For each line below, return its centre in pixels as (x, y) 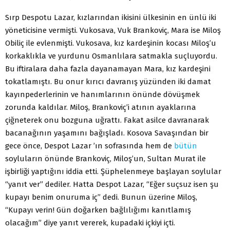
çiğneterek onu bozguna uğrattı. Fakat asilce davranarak (107, 120)
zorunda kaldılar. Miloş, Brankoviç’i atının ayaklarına (101, 107)
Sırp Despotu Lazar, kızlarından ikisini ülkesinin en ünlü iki (111, 17)
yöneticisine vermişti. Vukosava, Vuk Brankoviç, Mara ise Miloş (113, 30)
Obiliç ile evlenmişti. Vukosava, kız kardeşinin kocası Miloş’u (111, 43)
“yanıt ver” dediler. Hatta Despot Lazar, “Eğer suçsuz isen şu (112, 184)
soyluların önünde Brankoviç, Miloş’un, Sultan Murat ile (106, 158)
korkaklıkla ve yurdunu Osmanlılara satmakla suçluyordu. (111, 56)
